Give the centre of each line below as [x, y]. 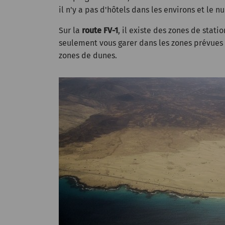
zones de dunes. [88, 55]
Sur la [70, 30]
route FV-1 [100, 30]
